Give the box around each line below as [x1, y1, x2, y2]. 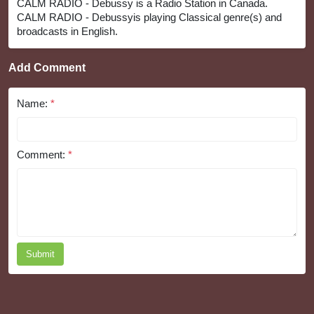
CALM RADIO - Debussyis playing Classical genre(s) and [17, 11, 282, 24]
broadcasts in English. [17, 25, 118, 38]
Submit [26, 249, 55, 260]
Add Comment [8, 62, 86, 74]
